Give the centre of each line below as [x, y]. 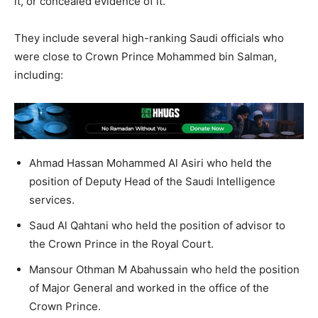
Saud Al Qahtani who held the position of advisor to [157, 225]
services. [52, 199]
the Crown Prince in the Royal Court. [121, 243]
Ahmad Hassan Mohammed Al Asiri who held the [150, 163]
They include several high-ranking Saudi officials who [149, 38]
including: [39, 75]
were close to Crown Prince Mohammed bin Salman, [146, 56]
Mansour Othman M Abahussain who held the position [164, 269]
